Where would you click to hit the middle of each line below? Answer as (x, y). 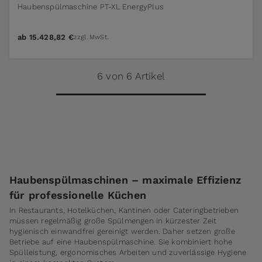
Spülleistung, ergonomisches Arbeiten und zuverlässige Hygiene (128, 252)
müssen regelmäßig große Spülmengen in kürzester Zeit (113, 220)
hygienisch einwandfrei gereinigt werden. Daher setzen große (122, 231)
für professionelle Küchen (78, 195)
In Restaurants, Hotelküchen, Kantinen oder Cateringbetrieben (124, 210)
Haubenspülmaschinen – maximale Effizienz (125, 180)
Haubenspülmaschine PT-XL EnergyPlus (91, 6)
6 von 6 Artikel (131, 76)
